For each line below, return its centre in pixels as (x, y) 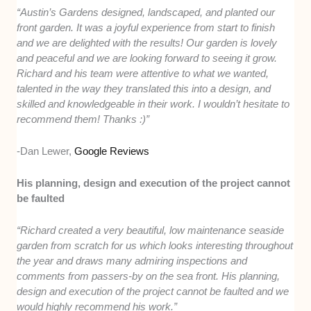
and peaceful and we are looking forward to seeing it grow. (147, 58)
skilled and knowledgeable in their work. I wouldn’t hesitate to (153, 103)
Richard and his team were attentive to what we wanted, (143, 73)
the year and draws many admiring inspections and (132, 260)
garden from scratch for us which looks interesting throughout (155, 245)
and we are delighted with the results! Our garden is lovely (147, 42)
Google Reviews (112, 151)
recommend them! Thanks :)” (83, 119)
